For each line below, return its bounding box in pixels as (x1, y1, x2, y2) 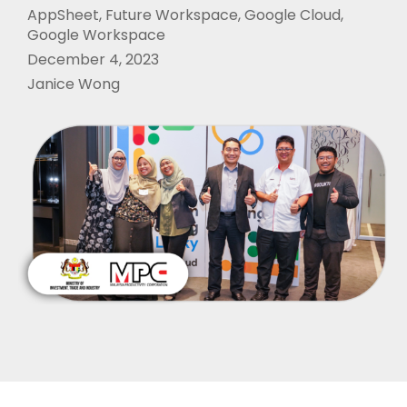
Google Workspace (27, 25, 165, 46)
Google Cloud (244, 5, 341, 26)
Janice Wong (27, 74, 120, 95)
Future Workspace (105, 5, 238, 26)
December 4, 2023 (27, 49, 159, 71)
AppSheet (27, 5, 99, 26)
